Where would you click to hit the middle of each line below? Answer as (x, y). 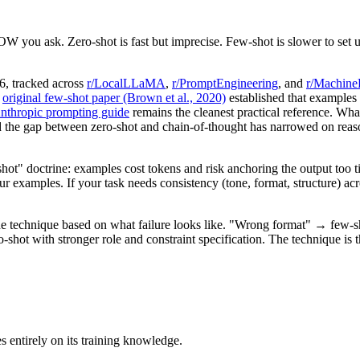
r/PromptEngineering (225, 84)
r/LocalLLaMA (126, 84)
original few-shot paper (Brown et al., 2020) (114, 98)
